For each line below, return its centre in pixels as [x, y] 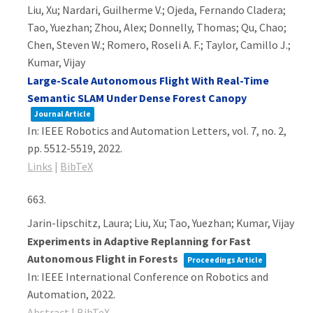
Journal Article [63, 114]
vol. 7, [247, 131]
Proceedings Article [225, 260]
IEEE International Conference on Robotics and [155, 277]
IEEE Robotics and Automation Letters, [137, 131]
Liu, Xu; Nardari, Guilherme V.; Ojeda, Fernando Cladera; [157, 10]
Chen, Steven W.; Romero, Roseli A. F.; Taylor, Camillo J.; [159, 45]
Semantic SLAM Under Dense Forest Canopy [137, 98]
